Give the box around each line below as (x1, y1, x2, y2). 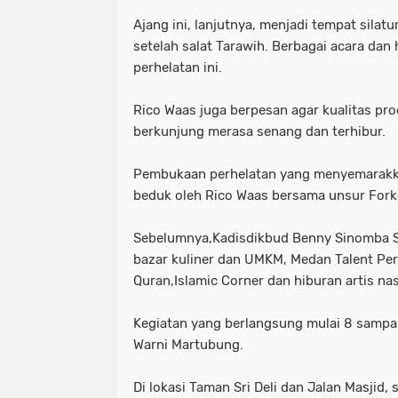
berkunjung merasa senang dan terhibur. (133, 123, 389, 139)
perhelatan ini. (133, 60, 226, 76)
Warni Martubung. (133, 337, 243, 353)
